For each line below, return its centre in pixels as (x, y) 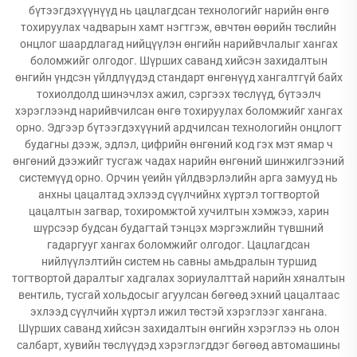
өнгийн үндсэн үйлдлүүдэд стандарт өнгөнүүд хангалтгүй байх (178, 77)
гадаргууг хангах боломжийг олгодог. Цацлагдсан (178, 245)
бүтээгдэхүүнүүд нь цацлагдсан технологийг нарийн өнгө (178, 10)
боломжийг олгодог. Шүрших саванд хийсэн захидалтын (178, 61)
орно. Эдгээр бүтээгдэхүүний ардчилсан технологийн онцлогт (178, 127)
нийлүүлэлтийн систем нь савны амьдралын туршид (178, 261)
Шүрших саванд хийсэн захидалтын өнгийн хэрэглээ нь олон (178, 328)
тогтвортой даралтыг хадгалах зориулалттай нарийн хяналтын (178, 278)
